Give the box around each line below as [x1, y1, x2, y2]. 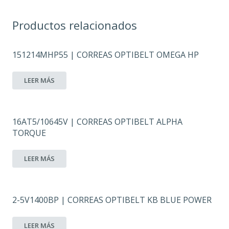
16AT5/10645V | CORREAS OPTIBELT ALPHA [12, 116, 182, 127]
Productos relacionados [12, 17, 137, 33]
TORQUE [12, 127, 46, 139]
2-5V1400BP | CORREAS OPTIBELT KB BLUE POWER [12, 194, 212, 205]
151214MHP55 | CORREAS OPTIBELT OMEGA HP [12, 49, 199, 60]
